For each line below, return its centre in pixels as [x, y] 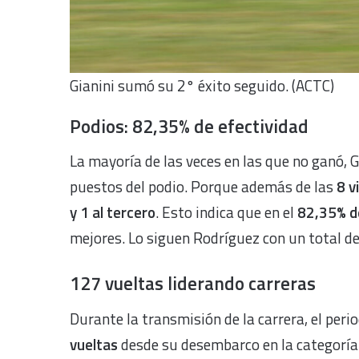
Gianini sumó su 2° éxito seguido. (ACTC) [202, 85]
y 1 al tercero [113, 212]
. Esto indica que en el [226, 212]
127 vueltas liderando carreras [193, 284]
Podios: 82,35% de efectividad [189, 126]
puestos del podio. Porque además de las [203, 187]
